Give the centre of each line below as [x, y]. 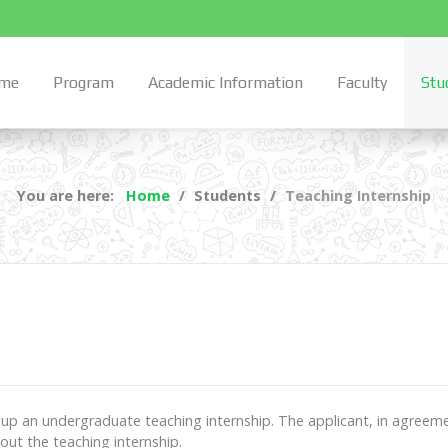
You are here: [69, 196]
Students [229, 196]
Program [83, 83]
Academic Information [225, 83]
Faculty [362, 83]
